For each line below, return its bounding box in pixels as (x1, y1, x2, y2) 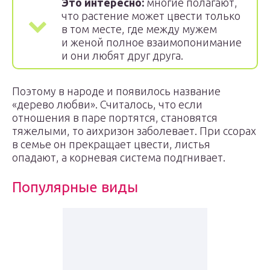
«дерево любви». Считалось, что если (12, 98, 202, 110)
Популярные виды (12, 179, 138, 195)
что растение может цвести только (61, 10, 240, 22)
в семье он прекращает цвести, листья (12, 138, 210, 150)
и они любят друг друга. (61, 49, 183, 61)
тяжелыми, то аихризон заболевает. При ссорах (12, 125, 256, 137)
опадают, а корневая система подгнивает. (12, 151, 225, 163)
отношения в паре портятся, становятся (12, 111, 218, 124)
